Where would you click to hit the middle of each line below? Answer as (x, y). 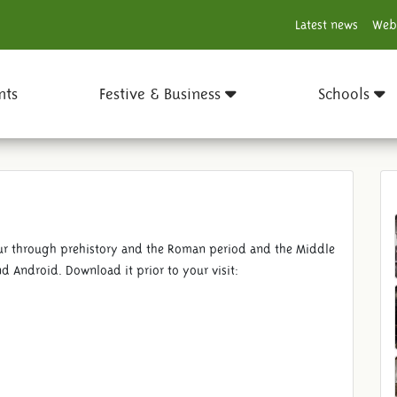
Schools (346, 94)
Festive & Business (162, 94)
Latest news (327, 25)
